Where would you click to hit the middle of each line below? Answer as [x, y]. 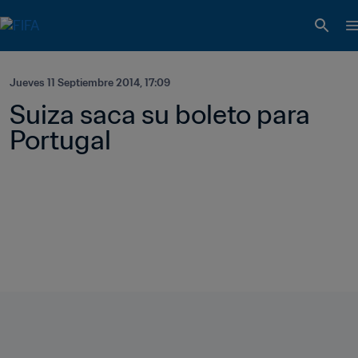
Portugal [60, 140]
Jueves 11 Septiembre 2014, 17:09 [90, 83]
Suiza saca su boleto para [160, 114]
